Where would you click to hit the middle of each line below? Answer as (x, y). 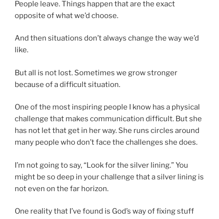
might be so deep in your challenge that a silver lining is (109, 177)
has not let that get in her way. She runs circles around (107, 131)
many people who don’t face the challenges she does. (106, 142)
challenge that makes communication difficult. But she (108, 119)
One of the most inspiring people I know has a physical (107, 107)
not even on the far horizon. (62, 188)
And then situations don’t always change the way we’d (107, 38)
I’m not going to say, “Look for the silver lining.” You (101, 165)
